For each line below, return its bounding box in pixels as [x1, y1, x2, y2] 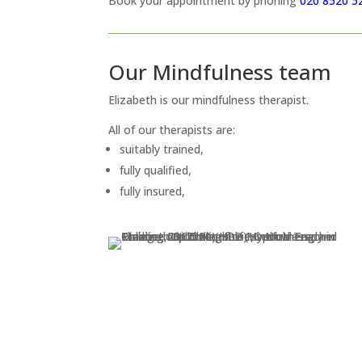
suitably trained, [120, 141, 204, 157]
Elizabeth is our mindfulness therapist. [108, 91, 309, 107]
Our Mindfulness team [108, 57, 332, 86]
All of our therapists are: [108, 121, 236, 137]
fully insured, [120, 183, 186, 199]
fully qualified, [120, 162, 192, 178]
